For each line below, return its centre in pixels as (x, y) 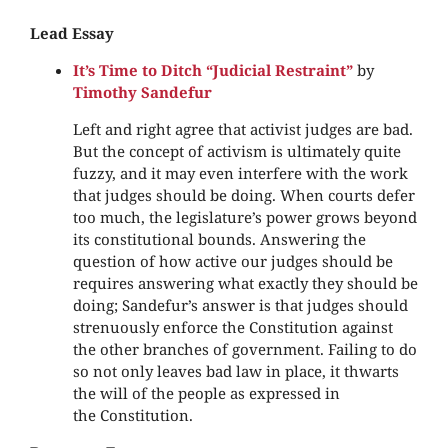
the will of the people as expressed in (206, 393)
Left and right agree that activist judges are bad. (242, 129)
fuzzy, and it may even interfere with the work (240, 173)
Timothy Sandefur (142, 92)
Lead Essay (72, 33)
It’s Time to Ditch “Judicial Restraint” (212, 70)
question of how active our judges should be (232, 261)
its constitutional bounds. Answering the (219, 239)
